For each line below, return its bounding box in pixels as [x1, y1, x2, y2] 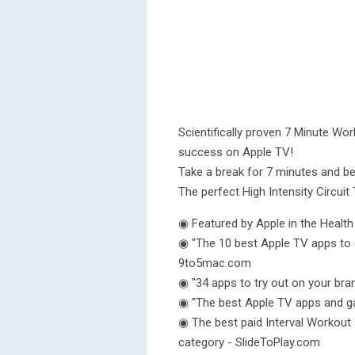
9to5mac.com [178, 256, 251, 270]
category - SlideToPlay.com [178, 335, 320, 349]
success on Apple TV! [178, 145, 293, 159]
